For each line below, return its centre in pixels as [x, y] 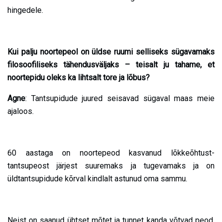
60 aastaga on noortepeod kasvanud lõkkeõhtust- [111, 153]
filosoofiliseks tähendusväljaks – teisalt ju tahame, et [111, 65]
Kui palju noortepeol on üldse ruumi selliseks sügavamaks [111, 52]
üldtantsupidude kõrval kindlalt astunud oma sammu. [97, 179]
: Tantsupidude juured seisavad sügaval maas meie [120, 99]
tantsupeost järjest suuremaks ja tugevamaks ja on [111, 166]
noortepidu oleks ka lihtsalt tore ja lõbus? [79, 78]
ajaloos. [21, 111]
